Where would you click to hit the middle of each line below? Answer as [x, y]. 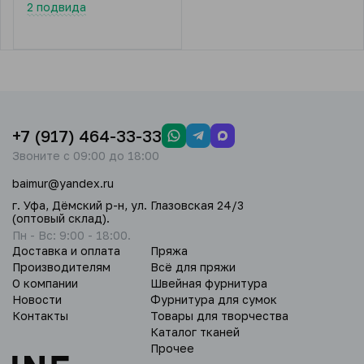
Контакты [40, 315]
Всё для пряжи [193, 266]
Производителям [61, 266]
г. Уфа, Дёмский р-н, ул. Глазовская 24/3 [128, 205]
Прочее [172, 348]
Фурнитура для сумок [214, 299]
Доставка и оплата [66, 250]
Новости [37, 299]
